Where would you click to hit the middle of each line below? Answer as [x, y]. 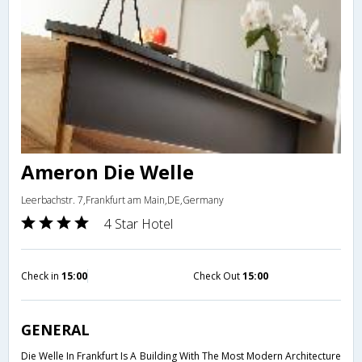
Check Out [218, 276]
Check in [41, 276]
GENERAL [55, 330]
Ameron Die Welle [107, 172]
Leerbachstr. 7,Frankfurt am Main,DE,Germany [122, 200]
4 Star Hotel [139, 224]
